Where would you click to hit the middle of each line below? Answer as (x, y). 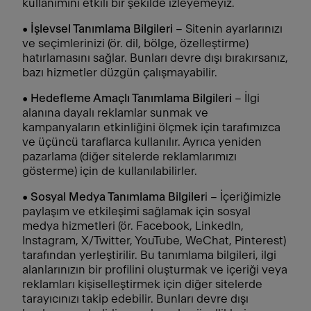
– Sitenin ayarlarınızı (228, 29)
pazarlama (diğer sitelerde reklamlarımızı (129, 157)
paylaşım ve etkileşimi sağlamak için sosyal (136, 211)
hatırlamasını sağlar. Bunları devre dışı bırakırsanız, (155, 58)
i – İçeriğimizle (243, 197)
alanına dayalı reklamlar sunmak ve (115, 113)
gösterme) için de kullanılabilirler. (110, 171)
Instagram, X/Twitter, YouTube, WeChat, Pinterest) (154, 241)
